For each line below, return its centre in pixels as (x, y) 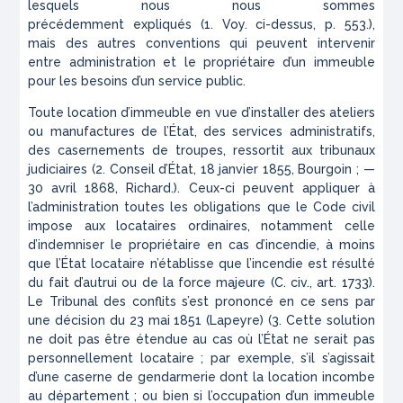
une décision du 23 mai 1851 (117, 321)
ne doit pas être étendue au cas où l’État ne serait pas (201, 340)
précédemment (81, 25)
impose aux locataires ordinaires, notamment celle (201, 226)
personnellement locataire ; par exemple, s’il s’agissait (201, 358)
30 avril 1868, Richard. (101, 188)
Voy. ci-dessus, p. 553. (291, 25)
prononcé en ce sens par (295, 302)
